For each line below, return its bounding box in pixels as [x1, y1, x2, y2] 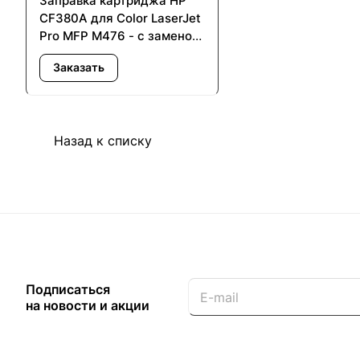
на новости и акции [26, 297, 149, 313]
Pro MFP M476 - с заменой [39, 27, 199, 43]
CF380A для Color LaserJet [39, 10, 201, 26]
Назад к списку [54, 132, 152, 149]
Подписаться [26, 281, 110, 297]
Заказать [53, 60, 104, 75]
